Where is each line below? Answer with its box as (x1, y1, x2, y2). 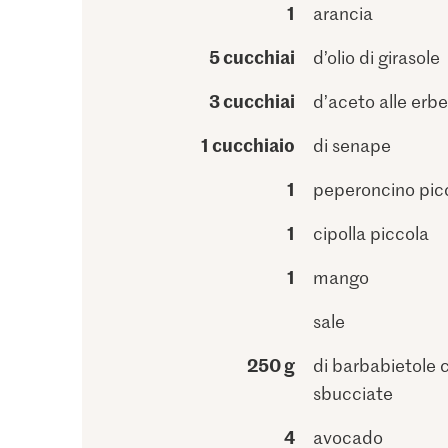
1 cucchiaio (200, 132, 295, 157)
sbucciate (312, 381, 393, 405)
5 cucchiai (208, 44, 295, 69)
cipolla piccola (312, 221, 429, 245)
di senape (312, 133, 391, 157)
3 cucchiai (208, 88, 295, 113)
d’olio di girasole (312, 45, 440, 69)
